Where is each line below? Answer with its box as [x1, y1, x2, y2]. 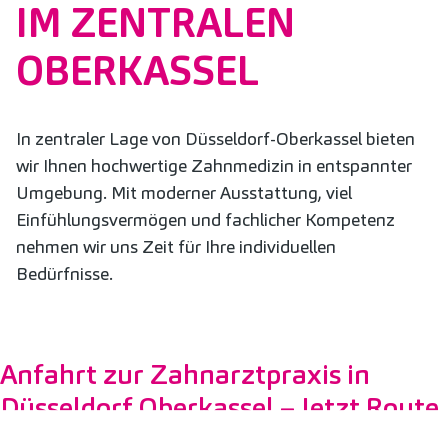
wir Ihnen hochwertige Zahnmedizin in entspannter [16, 153, 412, 177]
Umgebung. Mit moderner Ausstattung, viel [16, 180, 352, 204]
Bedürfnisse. [16, 261, 113, 285]
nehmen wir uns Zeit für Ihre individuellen [16, 234, 336, 258]
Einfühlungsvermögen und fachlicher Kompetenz [16, 207, 395, 231]
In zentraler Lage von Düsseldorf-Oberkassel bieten [16, 126, 415, 150]
